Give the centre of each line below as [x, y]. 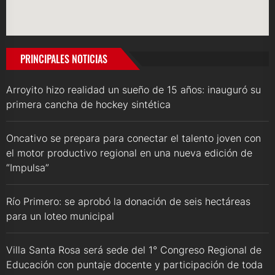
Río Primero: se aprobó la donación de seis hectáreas [128, 202]
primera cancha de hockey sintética [88, 105]
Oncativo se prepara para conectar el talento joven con [134, 138]
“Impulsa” [28, 168]
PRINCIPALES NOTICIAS [64, 59]
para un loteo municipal [60, 216]
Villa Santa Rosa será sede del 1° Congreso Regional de [134, 250]
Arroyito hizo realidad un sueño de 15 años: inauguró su [134, 90]
